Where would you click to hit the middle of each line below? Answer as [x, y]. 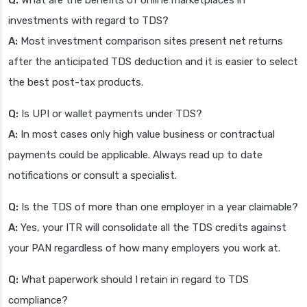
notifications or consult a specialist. [93, 176]
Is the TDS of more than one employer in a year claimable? [158, 207]
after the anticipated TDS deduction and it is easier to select [153, 62]
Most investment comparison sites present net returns [150, 41]
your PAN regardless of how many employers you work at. [144, 248]
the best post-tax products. [76, 83]
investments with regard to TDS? [88, 21]
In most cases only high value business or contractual [146, 135]
